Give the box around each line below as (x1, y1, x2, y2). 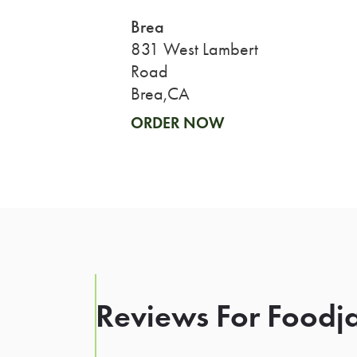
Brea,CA (130, 83, 190, 104)
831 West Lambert (130, 38, 258, 60)
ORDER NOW (130, 112, 225, 132)
